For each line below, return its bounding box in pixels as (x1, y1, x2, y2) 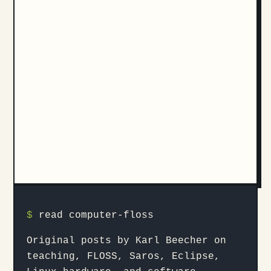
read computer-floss (33, 210, 154, 221)
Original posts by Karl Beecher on (27, 235, 226, 246)
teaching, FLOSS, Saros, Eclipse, (27, 251, 220, 262)
